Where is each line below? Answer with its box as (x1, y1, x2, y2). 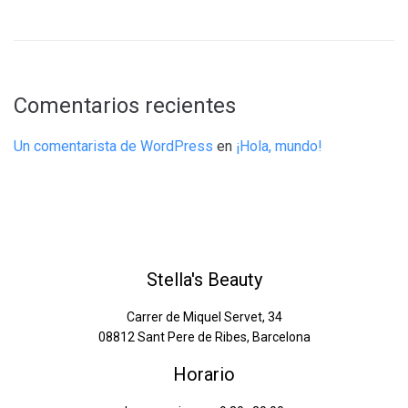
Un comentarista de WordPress (14, 138, 213, 156)
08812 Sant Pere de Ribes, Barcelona (97, 330, 311, 345)
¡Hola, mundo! (236, 138, 322, 156)
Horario (173, 363, 235, 386)
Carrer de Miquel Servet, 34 (126, 310, 282, 325)
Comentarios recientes (14, 93, 236, 119)
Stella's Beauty (146, 269, 262, 291)
